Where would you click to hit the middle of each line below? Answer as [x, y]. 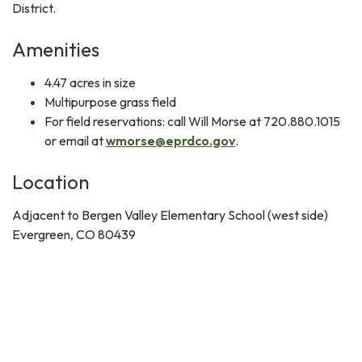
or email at [75, 141]
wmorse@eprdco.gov [170, 141]
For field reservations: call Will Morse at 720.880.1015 [192, 122]
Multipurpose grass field [110, 102]
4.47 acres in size [90, 83]
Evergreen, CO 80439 [74, 235]
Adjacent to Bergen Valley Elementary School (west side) [170, 215]
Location [51, 182]
